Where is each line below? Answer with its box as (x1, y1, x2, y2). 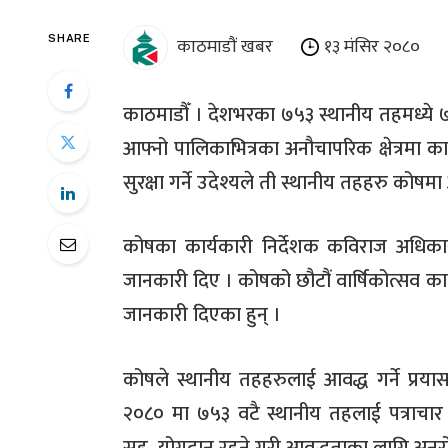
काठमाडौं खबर (173, 31, 301, 62)
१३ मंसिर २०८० (324, 31, 420, 62)
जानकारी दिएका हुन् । (123, 298, 281, 333)
